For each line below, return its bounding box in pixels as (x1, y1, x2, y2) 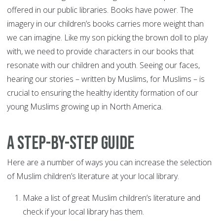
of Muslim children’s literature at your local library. (7, 171, 181, 182)
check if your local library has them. (23, 206, 144, 218)
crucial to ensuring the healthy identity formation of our (7, 87, 198, 99)
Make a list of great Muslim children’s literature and (23, 192, 200, 204)
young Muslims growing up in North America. (7, 101, 163, 112)
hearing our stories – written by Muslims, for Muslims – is (7, 74, 205, 85)
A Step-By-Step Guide (7, 132, 137, 155)
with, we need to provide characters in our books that (7, 46, 194, 57)
